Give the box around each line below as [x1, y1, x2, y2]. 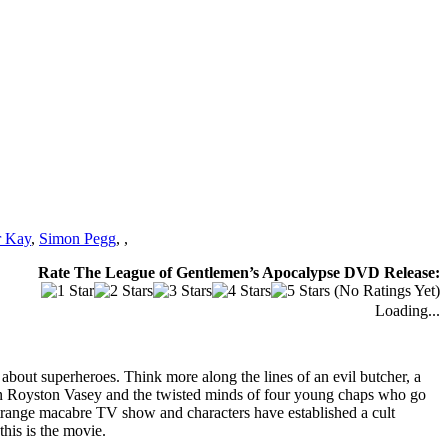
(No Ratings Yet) [330, 281, 440, 299]
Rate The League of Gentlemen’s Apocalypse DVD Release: [38, 263, 440, 281]
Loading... [375, 301, 440, 319]
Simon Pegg [39, 229, 116, 247]
